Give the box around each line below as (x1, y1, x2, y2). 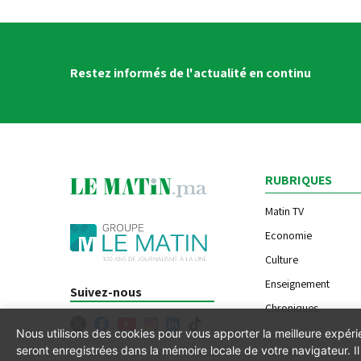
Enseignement (265, 276, 330, 291)
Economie (265, 227, 313, 243)
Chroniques (265, 300, 319, 315)
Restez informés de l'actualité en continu (70, 64, 311, 81)
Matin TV (265, 203, 305, 218)
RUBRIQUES (265, 171, 333, 189)
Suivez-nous (70, 283, 142, 301)
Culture (265, 251, 299, 267)
